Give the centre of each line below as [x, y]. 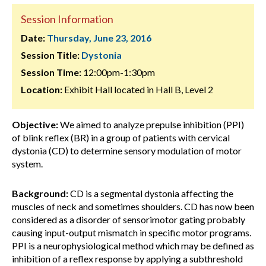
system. [27, 164]
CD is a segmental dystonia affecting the [151, 193]
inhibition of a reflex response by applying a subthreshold [127, 259]
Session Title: [50, 55]
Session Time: [51, 72]
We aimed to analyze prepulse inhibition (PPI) [151, 124]
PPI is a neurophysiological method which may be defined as [133, 246]
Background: [40, 193]
